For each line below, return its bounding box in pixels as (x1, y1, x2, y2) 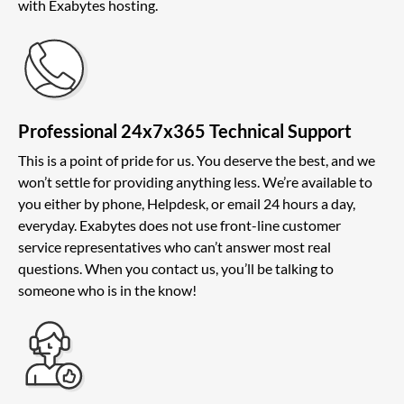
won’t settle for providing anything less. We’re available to (18, 173, 372, 191)
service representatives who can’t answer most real (18, 238, 331, 256)
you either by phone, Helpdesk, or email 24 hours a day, (18, 195, 355, 213)
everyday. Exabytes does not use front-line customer (18, 216, 341, 234)
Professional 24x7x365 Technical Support (18, 120, 352, 142)
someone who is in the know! (18, 281, 197, 299)
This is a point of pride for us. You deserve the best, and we (18, 151, 375, 170)
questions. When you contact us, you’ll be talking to (18, 260, 334, 278)
